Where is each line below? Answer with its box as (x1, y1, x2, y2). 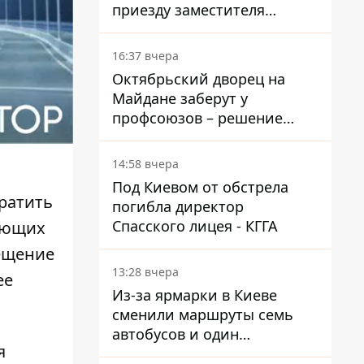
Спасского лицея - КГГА (112, 216, 278, 236)
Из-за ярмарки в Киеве (112, 285, 277, 305)
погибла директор (112, 197, 244, 216)
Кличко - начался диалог (112, 19, 289, 39)
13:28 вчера (112, 264, 179, 279)
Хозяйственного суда (112, 128, 264, 147)
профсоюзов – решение (112, 108, 283, 128)
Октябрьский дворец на (112, 69, 285, 89)
